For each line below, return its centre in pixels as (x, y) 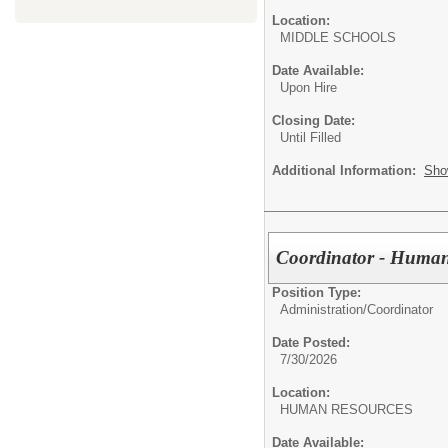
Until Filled (310, 137)
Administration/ (323, 309)
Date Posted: (311, 342)
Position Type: (316, 292)
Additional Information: (348, 170)
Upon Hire (308, 87)
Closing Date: (313, 120)
